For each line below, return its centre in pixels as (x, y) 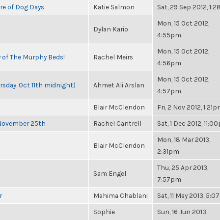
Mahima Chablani (121, 195)
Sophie (104, 212)
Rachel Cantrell (117, 123)
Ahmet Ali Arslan (119, 85)
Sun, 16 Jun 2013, (182, 212)
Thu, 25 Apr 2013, (183, 167)
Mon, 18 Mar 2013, (184, 139)
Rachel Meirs (113, 57)
